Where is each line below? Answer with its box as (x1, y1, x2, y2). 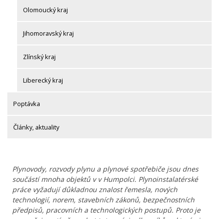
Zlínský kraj (23, 52, 56, 62)
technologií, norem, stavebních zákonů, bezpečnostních (12, 195, 195, 205)
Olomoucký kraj (23, 5, 68, 15)
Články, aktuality (13, 123, 59, 132)
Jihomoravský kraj (23, 29, 74, 38)
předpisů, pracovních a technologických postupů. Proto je (12, 205, 200, 215)
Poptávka (13, 99, 40, 109)
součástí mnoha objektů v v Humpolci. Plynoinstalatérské (12, 175, 198, 184)
